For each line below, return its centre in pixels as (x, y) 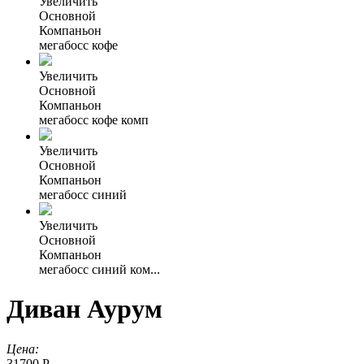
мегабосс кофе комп (94, 120)
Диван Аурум (84, 309)
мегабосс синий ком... (100, 269)
